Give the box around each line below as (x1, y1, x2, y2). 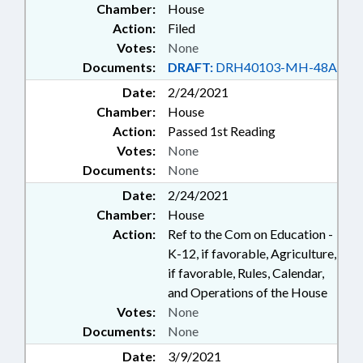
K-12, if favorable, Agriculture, (168, 246, 336, 261)
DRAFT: (168, 59, 213, 75)
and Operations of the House (168, 284, 327, 300)
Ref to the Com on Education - (168, 226, 333, 241)
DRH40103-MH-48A (213, 59, 337, 75)
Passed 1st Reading (168, 123, 275, 139)
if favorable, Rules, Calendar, (168, 265, 324, 280)
